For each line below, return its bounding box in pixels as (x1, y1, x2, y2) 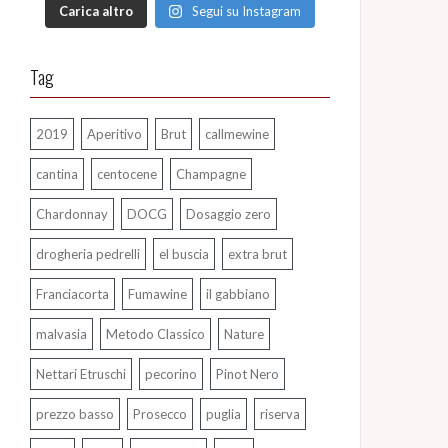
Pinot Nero (216, 366, 279, 383)
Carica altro (58, 3, 133, 20)
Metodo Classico (106, 326, 205, 343)
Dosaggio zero (186, 206, 271, 223)
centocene (97, 166, 157, 183)
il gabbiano (206, 286, 270, 303)
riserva (260, 406, 300, 423)
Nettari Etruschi (36, 366, 126, 383)
